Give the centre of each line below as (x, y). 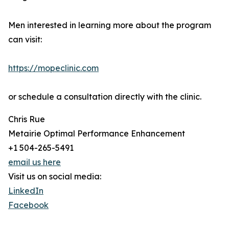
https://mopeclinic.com (53, 68)
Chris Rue (27, 119)
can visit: (25, 40)
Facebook (28, 205)
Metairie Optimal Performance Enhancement (97, 134)
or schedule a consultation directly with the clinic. (105, 97)
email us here (35, 162)
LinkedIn (26, 191)
